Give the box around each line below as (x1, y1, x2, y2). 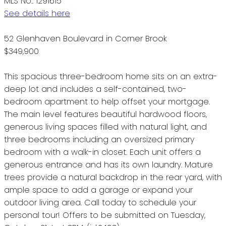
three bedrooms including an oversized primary (4, 133, 194, 145)
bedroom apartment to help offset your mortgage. (4, 95, 210, 107)
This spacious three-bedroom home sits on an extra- (4, 70, 217, 82)
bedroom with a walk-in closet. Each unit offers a (4, 146, 201, 158)
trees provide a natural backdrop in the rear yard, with (4, 171, 222, 183)
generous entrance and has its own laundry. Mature (4, 158, 213, 171)
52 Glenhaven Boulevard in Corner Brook (4, 32, 167, 44)
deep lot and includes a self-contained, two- (4, 83, 187, 95)
